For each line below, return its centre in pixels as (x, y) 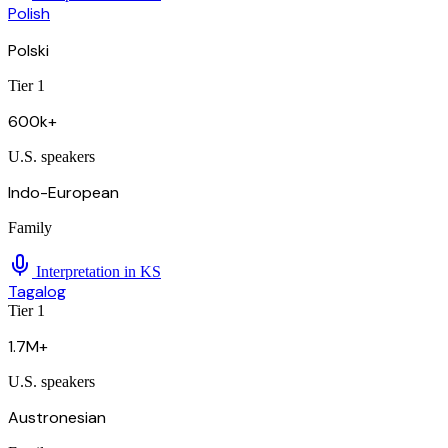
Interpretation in (86, 272)
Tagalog (37, 292)
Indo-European (63, 193)
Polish (29, 14)
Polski (28, 51)
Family (30, 228)
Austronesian (57, 418)
